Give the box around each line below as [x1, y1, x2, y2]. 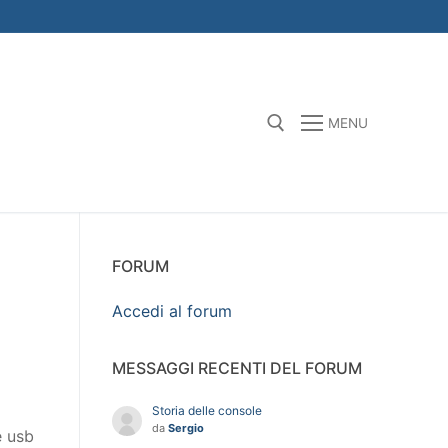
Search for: [39, 195, 66, 216]
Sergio [168, 420, 204, 435]
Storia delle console [152, 402, 262, 418]
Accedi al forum [112, 300, 232, 321]
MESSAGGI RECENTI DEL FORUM [112, 357, 362, 378]
